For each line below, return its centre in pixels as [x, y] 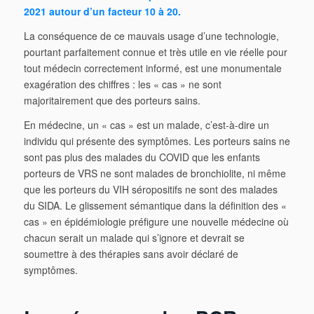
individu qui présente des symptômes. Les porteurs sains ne [157, 141]
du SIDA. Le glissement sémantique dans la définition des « [155, 205]
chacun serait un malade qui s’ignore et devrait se [134, 237]
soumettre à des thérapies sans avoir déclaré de [131, 253]
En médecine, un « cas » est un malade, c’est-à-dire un [146, 124]
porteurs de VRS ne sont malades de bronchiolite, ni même [155, 173]
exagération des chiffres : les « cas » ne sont [122, 84]
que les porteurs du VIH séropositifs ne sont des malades [150, 189]
